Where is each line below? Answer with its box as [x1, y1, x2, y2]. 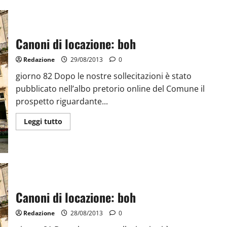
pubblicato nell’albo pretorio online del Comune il [15, 83, 205, 94]
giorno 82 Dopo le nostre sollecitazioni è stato [15, 70, 192, 82]
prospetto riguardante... [15, 95, 108, 107]
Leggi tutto [23, 116, 62, 126]
